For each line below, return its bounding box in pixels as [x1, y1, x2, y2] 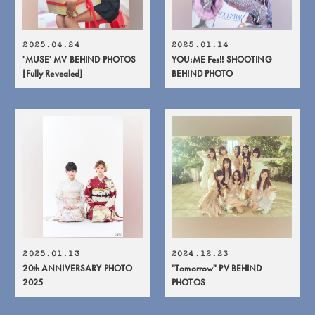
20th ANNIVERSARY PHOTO [22, 262, 133, 274]
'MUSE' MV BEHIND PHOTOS [22, 53, 136, 65]
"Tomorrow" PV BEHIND [172, 262, 262, 274]
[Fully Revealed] [22, 67, 83, 79]
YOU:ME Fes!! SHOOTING [172, 53, 272, 65]
